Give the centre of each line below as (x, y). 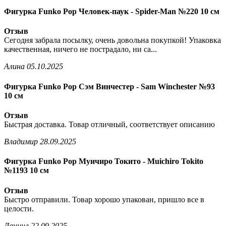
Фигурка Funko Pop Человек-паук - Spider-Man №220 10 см (112, 12)
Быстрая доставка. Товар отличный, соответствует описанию (109, 124)
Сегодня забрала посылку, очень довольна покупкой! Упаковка (112, 40)
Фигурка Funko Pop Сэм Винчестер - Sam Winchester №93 (109, 86)
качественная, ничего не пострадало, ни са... (80, 49)
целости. (19, 208)
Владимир (21, 142)
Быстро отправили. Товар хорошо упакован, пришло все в (104, 199)
